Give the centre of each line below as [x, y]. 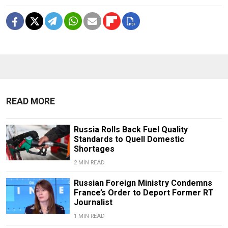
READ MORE [31, 101]
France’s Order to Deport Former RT [144, 192]
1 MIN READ [89, 216]
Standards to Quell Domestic [129, 139]
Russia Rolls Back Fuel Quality [131, 129]
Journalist [93, 202]
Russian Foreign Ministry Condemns [143, 183]
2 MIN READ [89, 162]
